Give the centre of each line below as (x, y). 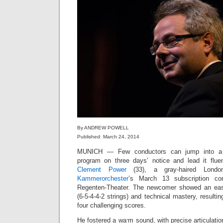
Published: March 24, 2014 (108, 137)
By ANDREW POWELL (103, 128)
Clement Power (102, 169)
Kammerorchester (103, 178)
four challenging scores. (111, 205)
